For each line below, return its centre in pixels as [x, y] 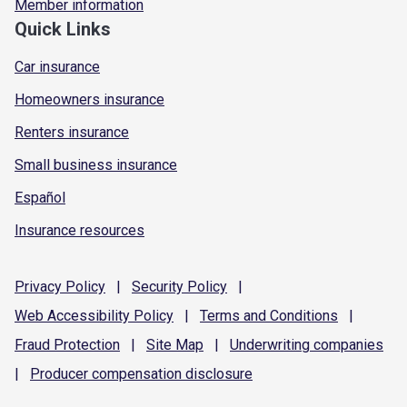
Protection [85, 344]
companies [347, 344]
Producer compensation [106, 373]
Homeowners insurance [89, 99]
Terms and [233, 315]
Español [40, 197]
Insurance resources [79, 230]
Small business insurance [96, 164]
